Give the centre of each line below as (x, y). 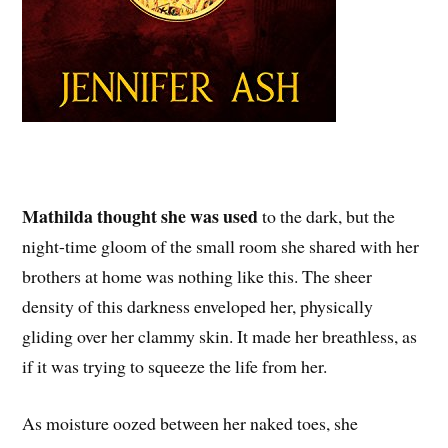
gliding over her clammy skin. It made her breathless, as (220, 335)
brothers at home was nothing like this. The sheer (197, 275)
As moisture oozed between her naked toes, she (190, 422)
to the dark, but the (327, 215)
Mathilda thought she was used (140, 215)
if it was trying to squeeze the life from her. (175, 365)
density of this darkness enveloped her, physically (198, 305)
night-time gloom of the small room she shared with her (221, 245)
